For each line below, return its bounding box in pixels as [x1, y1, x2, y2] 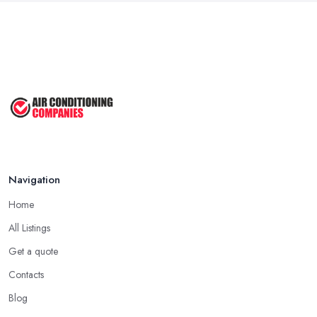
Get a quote [8, 243, 58, 258]
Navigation [8, 171, 60, 188]
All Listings [8, 220, 50, 235]
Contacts [8, 267, 44, 282]
